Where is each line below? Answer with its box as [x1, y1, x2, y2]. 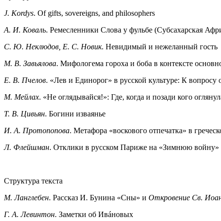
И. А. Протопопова [4, 126, 70, 135]
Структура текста [4, 176, 63, 185]
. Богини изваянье [45, 109, 106, 118]
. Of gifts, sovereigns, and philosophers [34, 8, 155, 17]
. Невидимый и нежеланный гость [102, 42, 218, 51]
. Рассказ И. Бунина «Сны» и [49, 193, 148, 202]
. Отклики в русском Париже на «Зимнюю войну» [49, 143, 219, 151]
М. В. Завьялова [4, 59, 56, 68]
